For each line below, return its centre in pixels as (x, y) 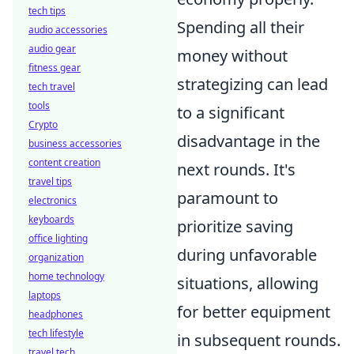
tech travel (52, 87)
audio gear (52, 49)
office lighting (58, 238)
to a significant (231, 113)
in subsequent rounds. (259, 341)
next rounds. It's (236, 170)
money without (232, 56)
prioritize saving (235, 227)
